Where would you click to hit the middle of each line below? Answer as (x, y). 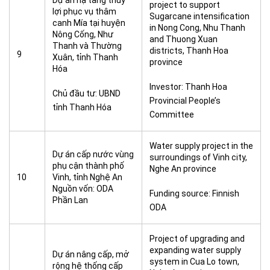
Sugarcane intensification (199, 16)
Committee (172, 115)
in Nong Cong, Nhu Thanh (197, 28)
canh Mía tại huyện (89, 23)
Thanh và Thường (87, 46)
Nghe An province (183, 169)
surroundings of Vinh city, (198, 157)
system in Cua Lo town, (194, 262)
